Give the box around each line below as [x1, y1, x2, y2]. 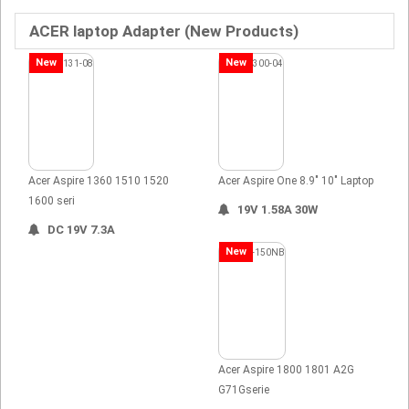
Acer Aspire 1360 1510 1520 [28, 173, 169, 187]
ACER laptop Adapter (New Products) [29, 21, 299, 40]
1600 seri [28, 194, 75, 207]
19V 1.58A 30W [237, 202, 318, 216]
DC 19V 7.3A [47, 222, 115, 236]
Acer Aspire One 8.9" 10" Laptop [218, 173, 373, 187]
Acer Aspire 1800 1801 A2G [218, 362, 354, 376]
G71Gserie [218, 383, 269, 396]
